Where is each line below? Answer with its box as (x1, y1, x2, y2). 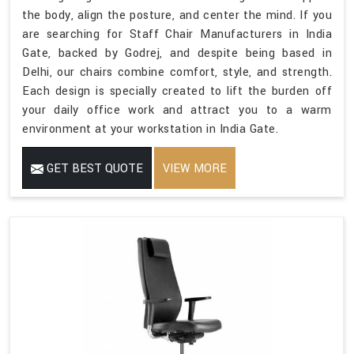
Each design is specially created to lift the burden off (22, 82, 332, 100)
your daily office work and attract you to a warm (22, 101, 332, 119)
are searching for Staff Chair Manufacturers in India (22, 25, 332, 43)
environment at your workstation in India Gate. (22, 120, 278, 137)
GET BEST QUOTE (43, 160, 143, 177)
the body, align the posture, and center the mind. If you (22, 6, 332, 24)
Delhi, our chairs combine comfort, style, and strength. (22, 63, 332, 81)
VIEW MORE (163, 160, 227, 177)
